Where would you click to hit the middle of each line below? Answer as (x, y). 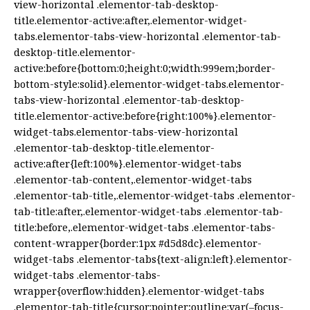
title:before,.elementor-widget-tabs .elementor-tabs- (145, 227)
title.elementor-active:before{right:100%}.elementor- (145, 116)
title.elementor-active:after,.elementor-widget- (130, 20)
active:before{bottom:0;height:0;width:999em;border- (145, 68)
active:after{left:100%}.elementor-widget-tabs (128, 164)
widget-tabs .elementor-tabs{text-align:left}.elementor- (153, 259)
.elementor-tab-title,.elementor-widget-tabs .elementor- (155, 195)
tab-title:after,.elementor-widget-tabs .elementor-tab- (148, 211)
